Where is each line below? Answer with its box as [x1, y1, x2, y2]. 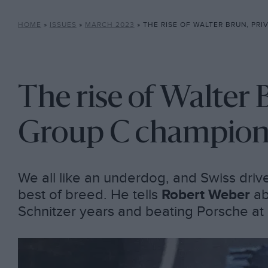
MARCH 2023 [84, 20, 135, 29]
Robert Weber [161, 186, 250, 204]
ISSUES [49, 20, 77, 29]
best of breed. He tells [17, 186, 162, 204]
